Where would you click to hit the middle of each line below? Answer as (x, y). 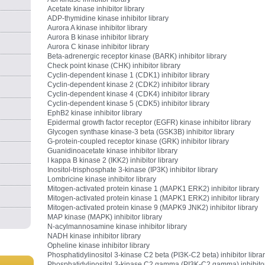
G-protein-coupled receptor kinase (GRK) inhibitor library (138, 141)
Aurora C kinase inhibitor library (98, 47)
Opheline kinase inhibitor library (99, 245)
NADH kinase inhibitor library (94, 236)
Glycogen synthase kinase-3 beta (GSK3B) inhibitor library (141, 132)
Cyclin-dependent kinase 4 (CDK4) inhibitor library (129, 94)
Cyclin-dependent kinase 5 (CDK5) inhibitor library (129, 104)
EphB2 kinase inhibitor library (95, 113)
